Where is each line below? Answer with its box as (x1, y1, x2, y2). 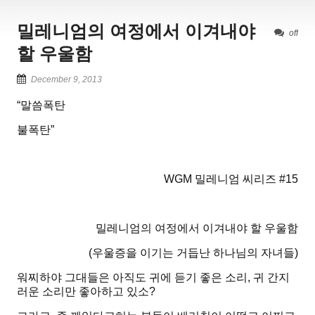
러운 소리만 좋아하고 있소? (17, 285, 155, 298)
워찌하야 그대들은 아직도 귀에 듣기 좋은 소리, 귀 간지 (17, 271, 290, 284)
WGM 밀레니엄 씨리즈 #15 (164, 173, 298, 186)
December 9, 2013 (31, 75, 102, 85)
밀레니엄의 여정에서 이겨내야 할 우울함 (96, 222, 298, 235)
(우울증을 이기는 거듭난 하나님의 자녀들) (86, 247, 298, 259)
